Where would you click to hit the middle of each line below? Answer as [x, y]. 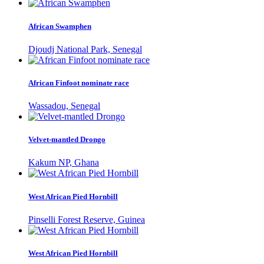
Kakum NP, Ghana [64, 163]
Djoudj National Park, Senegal [85, 49]
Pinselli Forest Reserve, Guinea [87, 219]
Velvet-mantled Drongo [67, 140]
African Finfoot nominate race [79, 82]
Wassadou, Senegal [64, 106]
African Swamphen [60, 26]
